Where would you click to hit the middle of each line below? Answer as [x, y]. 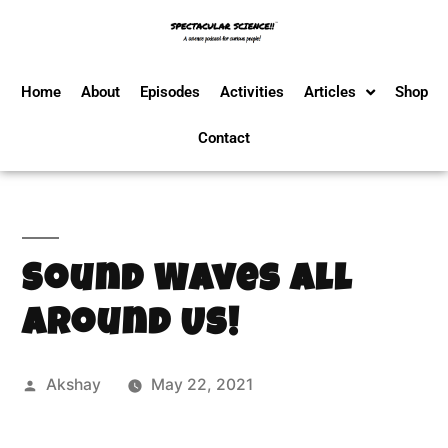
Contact [224, 138]
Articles [329, 92]
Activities [251, 92]
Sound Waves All [187, 282]
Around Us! [131, 326]
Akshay [73, 384]
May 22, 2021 [201, 384]
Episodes [169, 92]
